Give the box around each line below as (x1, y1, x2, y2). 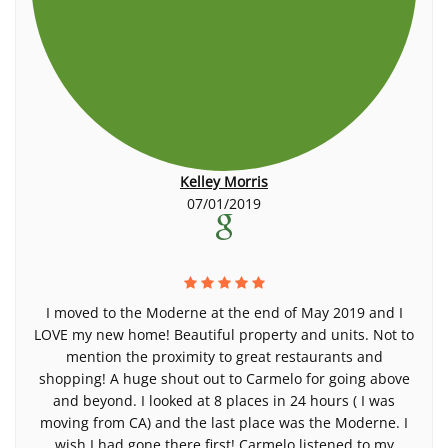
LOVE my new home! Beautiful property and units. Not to (34, 325, 414, 344)
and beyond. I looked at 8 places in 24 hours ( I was (53, 391, 395, 410)
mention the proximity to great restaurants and (65, 347, 383, 366)
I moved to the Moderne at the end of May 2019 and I (45, 303, 403, 322)
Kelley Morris (180, 172, 268, 191)
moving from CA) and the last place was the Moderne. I (40, 413, 408, 432)
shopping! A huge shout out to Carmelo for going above (38, 369, 410, 388)
